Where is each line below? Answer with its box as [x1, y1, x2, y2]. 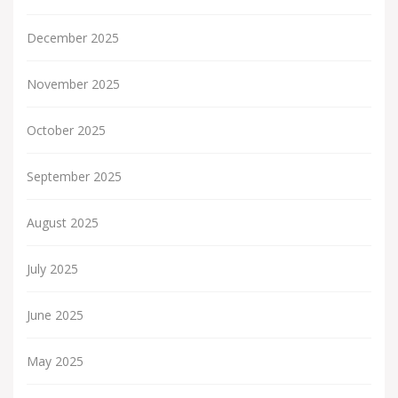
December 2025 [27, 29, 119, 47]
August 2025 [27, 214, 99, 232]
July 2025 [27, 260, 78, 278]
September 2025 [27, 168, 122, 186]
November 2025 [27, 76, 120, 93]
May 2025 [27, 353, 84, 370]
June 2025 [27, 306, 84, 324]
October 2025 [27, 122, 106, 139]
